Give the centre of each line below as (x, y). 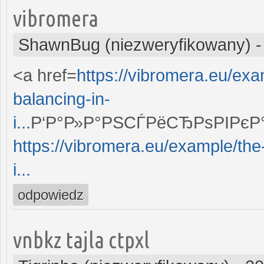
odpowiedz (51, 194)
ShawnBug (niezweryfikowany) (135, 44)
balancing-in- (62, 99)
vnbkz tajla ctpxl (81, 239)
